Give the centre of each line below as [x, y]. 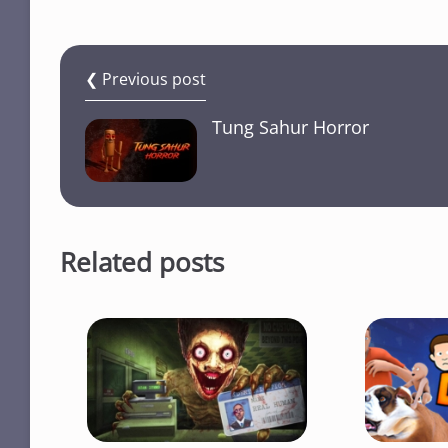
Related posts [142, 262]
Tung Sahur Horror [290, 127]
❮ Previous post [145, 79]
